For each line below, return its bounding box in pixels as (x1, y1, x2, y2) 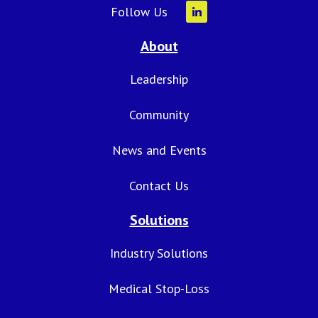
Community (129, 106, 189, 124)
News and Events (111, 142, 207, 159)
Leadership (130, 71, 188, 88)
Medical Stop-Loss (109, 280, 209, 297)
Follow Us (111, 4, 168, 21)
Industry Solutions (110, 245, 208, 262)
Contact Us (129, 177, 189, 194)
